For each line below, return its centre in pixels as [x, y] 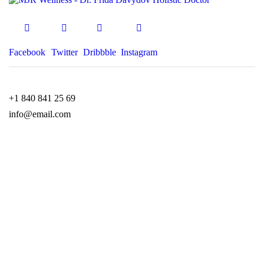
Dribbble [100, 52]
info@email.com [40, 114]
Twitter [64, 52]
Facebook [27, 52]
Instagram [139, 52]
